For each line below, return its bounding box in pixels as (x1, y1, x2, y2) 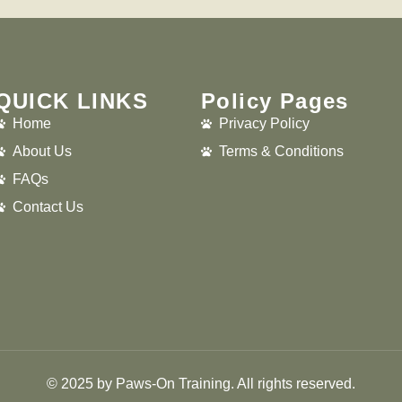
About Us (12, 144, 72, 159)
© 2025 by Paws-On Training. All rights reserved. (47, 375, 355, 391)
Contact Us (12, 199, 83, 214)
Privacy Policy (218, 116, 310, 131)
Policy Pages (200, 89, 349, 113)
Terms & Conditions (218, 144, 344, 159)
